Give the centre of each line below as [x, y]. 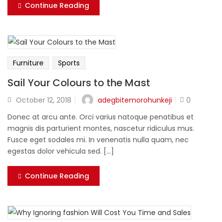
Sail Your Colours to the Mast [79, 83]
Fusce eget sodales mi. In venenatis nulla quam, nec [98, 140]
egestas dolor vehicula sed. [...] [61, 151]
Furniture [28, 63]
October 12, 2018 [44, 100]
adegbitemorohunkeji [135, 100]
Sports [69, 63]
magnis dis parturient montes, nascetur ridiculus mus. [101, 129]
